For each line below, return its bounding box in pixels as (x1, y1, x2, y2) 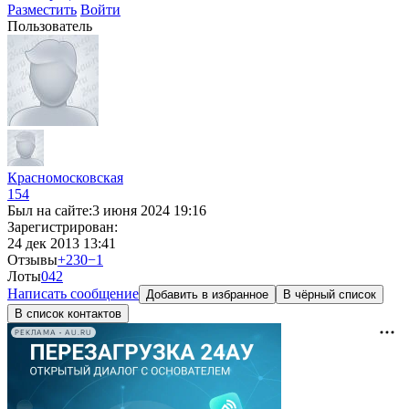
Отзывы (7, 252, 58, 267)
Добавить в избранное (146, 288, 268, 301)
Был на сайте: (7, 203, 92, 218)
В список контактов (15, 307, 121, 320)
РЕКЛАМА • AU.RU (15, 328, 92, 337)
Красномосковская (7, 170, 123, 185)
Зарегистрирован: (7, 219, 118, 235)
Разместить (7, 2, 77, 17)
